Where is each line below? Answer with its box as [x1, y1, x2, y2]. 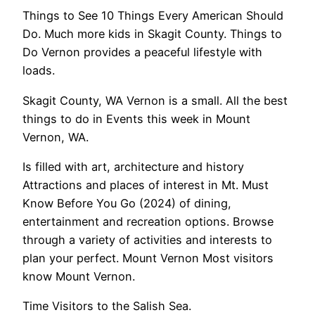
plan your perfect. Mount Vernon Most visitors [22, 250, 274, 265]
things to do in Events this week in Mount [22, 111, 250, 126]
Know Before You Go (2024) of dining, [22, 195, 231, 210]
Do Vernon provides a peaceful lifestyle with [22, 45, 262, 60]
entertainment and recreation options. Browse [22, 214, 274, 229]
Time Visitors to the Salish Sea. [22, 299, 191, 314]
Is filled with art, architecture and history [22, 159, 244, 174]
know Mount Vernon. [22, 269, 135, 283]
